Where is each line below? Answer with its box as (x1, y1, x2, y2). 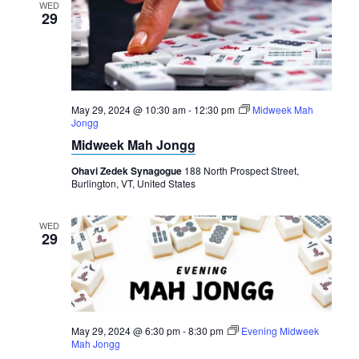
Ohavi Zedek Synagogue (71, 163, 184, 179)
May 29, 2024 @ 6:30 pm (71, 323, 180, 337)
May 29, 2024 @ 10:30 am (71, 103, 186, 117)
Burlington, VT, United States (71, 176, 196, 191)
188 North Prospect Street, (184, 163, 299, 178)
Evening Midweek (240, 323, 319, 337)
